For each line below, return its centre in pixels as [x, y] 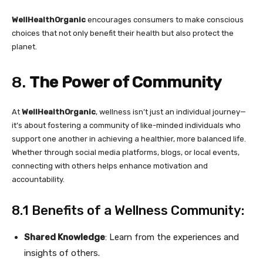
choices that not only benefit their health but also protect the [123, 33]
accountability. [38, 179]
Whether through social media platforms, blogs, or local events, [126, 152]
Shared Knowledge [65, 237]
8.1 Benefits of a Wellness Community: [128, 210]
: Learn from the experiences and [172, 237]
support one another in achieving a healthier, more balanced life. [129, 139]
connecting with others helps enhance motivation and [110, 166]
